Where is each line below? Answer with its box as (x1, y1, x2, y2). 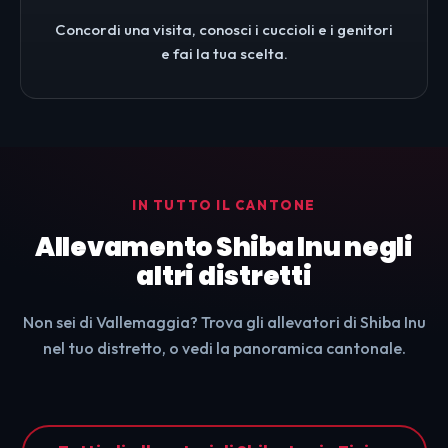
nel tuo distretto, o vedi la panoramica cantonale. (42, 338, 406, 359)
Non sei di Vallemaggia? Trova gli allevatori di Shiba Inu (22, 312, 426, 333)
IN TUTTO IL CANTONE (132, 197, 316, 214)
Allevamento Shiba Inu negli (35, 229, 413, 266)
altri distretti (136, 258, 312, 295)
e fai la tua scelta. (160, 44, 288, 64)
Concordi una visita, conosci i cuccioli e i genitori (55, 20, 393, 40)
